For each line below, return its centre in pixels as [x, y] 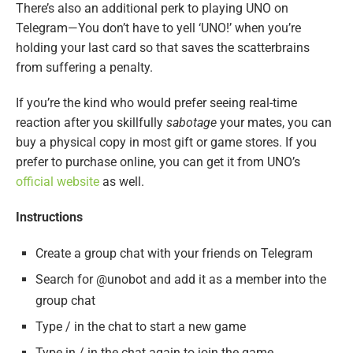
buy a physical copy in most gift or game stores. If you [166, 142]
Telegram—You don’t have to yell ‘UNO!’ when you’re [158, 28]
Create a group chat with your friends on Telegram [174, 253]
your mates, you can [276, 122]
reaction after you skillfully [91, 122]
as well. [122, 181]
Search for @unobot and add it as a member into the [181, 279]
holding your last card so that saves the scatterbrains [163, 47]
